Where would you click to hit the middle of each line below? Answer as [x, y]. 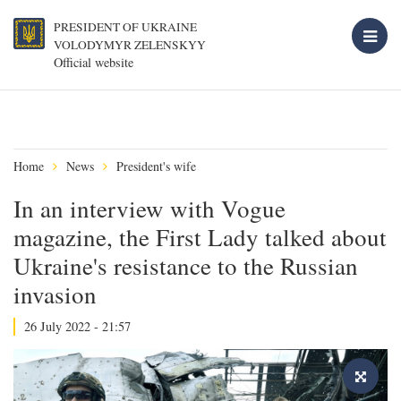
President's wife [156, 166]
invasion [55, 294]
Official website [94, 62]
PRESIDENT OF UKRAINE [125, 27]
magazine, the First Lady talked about [200, 237]
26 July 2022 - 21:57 [77, 326]
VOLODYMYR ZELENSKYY [130, 45]
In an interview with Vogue [149, 209]
